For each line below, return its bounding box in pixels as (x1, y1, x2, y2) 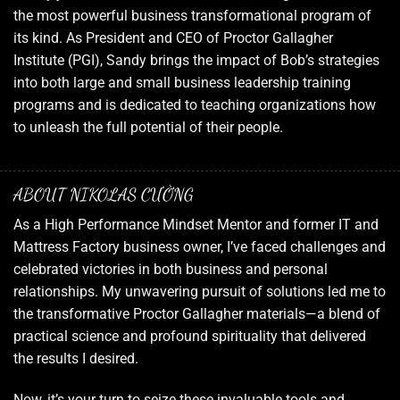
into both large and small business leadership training (13, 74, 351, 92)
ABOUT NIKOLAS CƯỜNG (13, 183, 194, 204)
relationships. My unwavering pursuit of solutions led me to (13, 283, 386, 301)
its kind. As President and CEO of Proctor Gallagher (13, 29, 333, 47)
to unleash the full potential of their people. (13, 119, 283, 137)
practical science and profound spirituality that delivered (13, 328, 366, 346)
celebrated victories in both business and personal (13, 261, 328, 279)
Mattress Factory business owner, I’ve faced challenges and (13, 238, 386, 256)
